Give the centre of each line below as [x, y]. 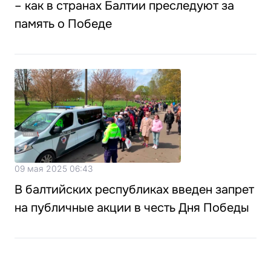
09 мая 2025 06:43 [54, 168]
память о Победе [63, 24]
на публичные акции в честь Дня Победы [132, 207]
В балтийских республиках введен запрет [134, 189]
